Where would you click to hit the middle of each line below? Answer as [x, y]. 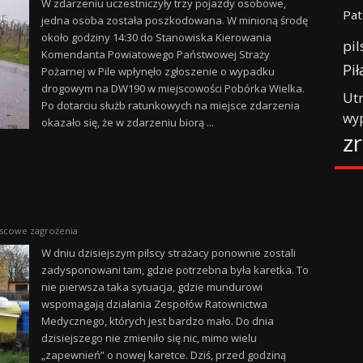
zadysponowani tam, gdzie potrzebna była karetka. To [175, 270]
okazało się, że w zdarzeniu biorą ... [127, 122]
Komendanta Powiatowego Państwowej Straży [155, 54]
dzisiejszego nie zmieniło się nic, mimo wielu [149, 338]
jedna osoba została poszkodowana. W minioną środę [174, 20]
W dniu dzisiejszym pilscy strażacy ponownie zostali [168, 253]
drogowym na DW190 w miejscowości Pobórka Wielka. [173, 88]
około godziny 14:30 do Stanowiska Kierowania [156, 37]
